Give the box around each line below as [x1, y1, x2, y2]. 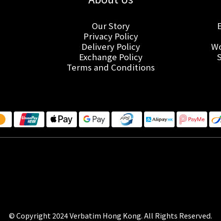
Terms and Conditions [66, 61, 155, 73]
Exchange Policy [78, 50, 143, 63]
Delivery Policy [81, 40, 140, 52]
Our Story [91, 19, 130, 32]
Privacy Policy [83, 30, 138, 42]
